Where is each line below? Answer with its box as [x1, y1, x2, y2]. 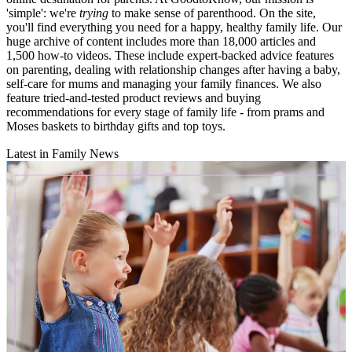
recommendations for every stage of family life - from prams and [6, 105, 324, 119]
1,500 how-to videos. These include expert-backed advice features [6, 49, 334, 63]
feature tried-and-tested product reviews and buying [6, 91, 261, 105]
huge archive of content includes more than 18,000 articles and [6, 35, 316, 49]
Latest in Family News [6, 147, 119, 161]
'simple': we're [6, 6, 79, 20]
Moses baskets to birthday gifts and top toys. [6, 119, 225, 134]
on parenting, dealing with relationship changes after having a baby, [6, 63, 340, 77]
